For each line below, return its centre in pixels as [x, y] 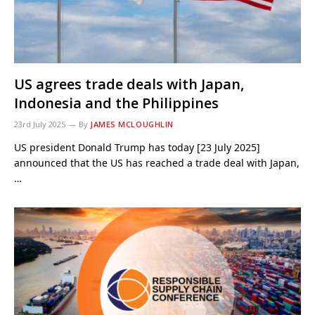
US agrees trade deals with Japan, [129, 84]
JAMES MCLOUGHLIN [132, 124]
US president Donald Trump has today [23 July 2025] [137, 147]
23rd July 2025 [40, 124]
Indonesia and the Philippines [116, 103]
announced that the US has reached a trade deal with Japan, [157, 162]
